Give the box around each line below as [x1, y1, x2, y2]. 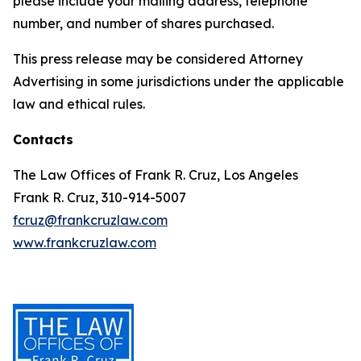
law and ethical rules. [13, 96, 145, 112]
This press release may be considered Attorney [13, 51, 303, 67]
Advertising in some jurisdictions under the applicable [13, 73, 344, 89]
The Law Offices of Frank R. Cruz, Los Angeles [13, 167, 298, 183]
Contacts [13, 131, 73, 147]
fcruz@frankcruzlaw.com [13, 212, 168, 228]
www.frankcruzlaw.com [13, 234, 156, 251]
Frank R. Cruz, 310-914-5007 [13, 189, 186, 205]
